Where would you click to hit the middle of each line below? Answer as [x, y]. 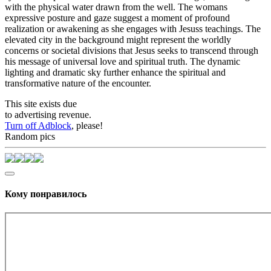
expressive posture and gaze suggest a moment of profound [117, 18]
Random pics [30, 136]
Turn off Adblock [38, 125]
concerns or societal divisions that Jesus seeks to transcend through [132, 50]
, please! [87, 125]
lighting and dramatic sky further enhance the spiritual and [115, 72]
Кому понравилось [46, 194]
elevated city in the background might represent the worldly [118, 39]
